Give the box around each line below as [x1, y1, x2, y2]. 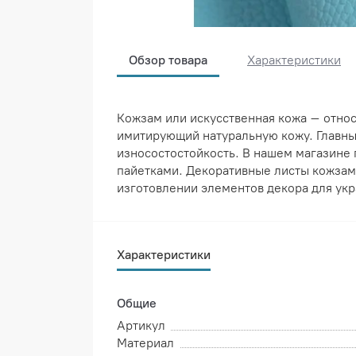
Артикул [117, 318, 165, 334]
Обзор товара [129, 52, 207, 68]
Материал [117, 335, 174, 351]
